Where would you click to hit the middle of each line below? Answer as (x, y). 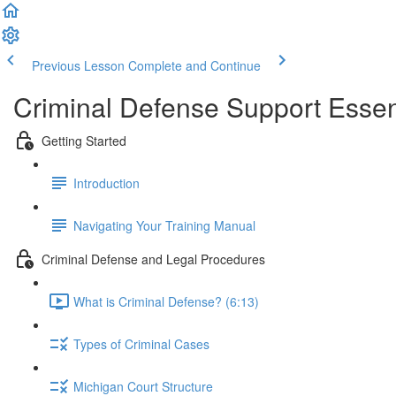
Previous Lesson (78, 65)
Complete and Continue (194, 65)
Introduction (107, 183)
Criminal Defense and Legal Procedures (153, 259)
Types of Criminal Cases (141, 343)
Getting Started (84, 140)
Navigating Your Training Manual (164, 225)
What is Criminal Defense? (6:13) (166, 301)
